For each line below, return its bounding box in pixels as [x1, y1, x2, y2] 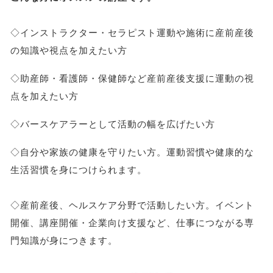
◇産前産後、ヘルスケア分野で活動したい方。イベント [10, 199, 254, 210]
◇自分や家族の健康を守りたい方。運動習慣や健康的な [10, 146, 254, 157]
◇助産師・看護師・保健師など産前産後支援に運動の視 [10, 73, 254, 83]
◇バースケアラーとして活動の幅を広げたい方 [10, 118, 215, 129]
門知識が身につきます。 [10, 235, 118, 246]
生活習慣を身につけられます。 [10, 164, 147, 175]
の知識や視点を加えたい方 [10, 45, 127, 56]
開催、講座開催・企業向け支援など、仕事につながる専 [10, 217, 254, 228]
